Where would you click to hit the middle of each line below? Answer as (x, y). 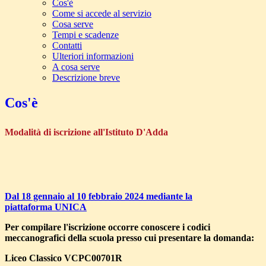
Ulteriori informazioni (93, 56)
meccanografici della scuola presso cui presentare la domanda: (129, 237)
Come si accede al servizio (102, 14)
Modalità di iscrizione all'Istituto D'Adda (86, 132)
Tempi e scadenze (85, 35)
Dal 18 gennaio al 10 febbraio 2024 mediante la (99, 196)
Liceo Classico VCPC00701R (64, 258)
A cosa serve (76, 67)
